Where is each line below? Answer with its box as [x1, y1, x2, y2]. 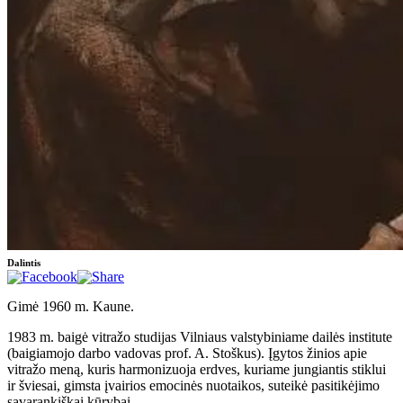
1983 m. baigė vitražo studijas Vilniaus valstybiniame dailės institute [7, 328, 392, 345]
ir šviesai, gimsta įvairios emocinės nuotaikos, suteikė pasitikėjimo [7, 377, 380, 393]
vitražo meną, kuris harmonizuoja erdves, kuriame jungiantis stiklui [7, 361, 386, 377]
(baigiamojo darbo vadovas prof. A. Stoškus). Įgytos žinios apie [7, 345, 367, 361]
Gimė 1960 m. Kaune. [7, 298, 134, 314]
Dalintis [7, 256, 40, 268]
